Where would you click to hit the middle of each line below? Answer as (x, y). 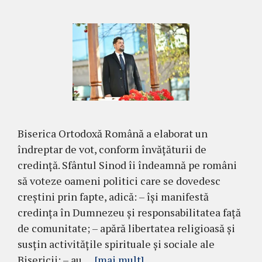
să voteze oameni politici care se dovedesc (119, 181)
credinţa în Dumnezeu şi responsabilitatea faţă (129, 213)
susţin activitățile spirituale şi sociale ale (116, 244)
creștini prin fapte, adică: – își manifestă (113, 197)
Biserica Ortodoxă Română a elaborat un (113, 134)
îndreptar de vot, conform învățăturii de (112, 149)
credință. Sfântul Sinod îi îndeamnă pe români (127, 165)
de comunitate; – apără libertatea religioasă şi (126, 228)
